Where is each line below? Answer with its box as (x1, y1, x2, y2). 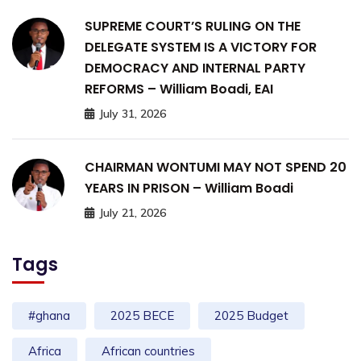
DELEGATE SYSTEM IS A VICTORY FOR (85, 38, 317, 57)
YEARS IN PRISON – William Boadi (85, 179, 293, 198)
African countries (102, 343, 195, 359)
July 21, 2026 (99, 205, 166, 221)
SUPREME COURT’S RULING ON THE (85, 17, 301, 36)
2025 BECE (110, 308, 174, 324)
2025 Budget (214, 308, 288, 324)
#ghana (28, 308, 70, 324)
